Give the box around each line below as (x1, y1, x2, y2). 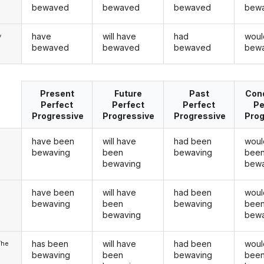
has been (31, 239, 68, 249)
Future (114, 88, 142, 99)
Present (39, 88, 74, 99)
